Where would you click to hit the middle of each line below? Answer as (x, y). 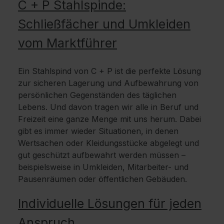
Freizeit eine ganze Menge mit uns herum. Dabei (109, 119)
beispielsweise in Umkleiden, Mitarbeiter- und (103, 167)
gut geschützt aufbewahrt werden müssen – (102, 155)
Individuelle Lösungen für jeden (110, 203)
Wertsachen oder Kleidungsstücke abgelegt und (108, 143)
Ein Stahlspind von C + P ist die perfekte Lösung (109, 71)
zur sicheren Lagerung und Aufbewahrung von (108, 83)
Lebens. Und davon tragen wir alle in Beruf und (108, 107)
